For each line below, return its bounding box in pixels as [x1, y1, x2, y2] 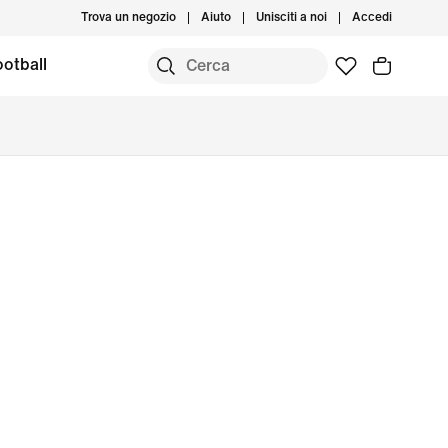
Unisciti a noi [256, 11, 327, 24]
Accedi [352, 11, 392, 24]
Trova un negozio [81, 11, 176, 24]
